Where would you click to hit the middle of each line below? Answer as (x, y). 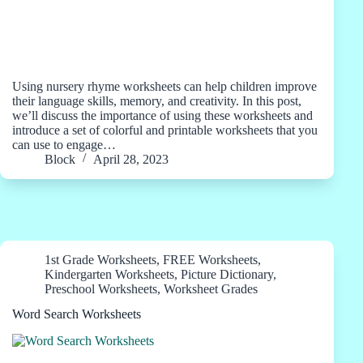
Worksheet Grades (211, 289)
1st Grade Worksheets (100, 260)
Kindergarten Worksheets (109, 274)
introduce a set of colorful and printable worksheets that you (165, 130)
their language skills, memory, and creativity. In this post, (157, 101)
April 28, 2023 (131, 159)
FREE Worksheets (210, 260)
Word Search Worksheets (77, 314)
